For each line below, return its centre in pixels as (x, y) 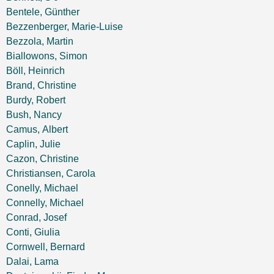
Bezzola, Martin (40, 41)
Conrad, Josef (36, 217)
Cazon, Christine (43, 159)
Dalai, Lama (32, 261)
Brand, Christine (41, 85)
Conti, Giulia (33, 232)
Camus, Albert (37, 129)
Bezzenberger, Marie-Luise (65, 27)
